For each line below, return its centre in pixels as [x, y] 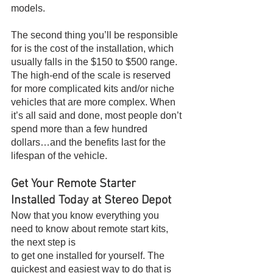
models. [28, 9]
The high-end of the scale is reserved [92, 76]
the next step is [43, 243]
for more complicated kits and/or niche [94, 89]
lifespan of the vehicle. [59, 156]
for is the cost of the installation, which [94, 49]
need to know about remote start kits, [91, 229]
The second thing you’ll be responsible [96, 35]
